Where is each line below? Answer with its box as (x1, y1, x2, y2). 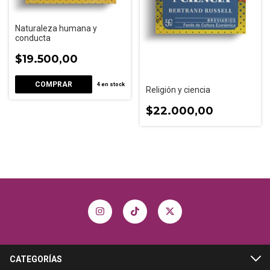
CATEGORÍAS (10, 254, 62, 264)
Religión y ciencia (145, 84, 210, 95)
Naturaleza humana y (15, 23, 97, 33)
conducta (15, 33, 51, 43)
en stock (99, 81, 125, 87)
